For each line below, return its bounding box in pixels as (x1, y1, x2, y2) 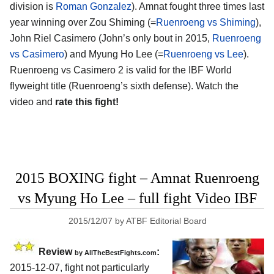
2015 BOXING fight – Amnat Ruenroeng (15, 170, 259, 187)
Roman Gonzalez (56, 1, 131, 12)
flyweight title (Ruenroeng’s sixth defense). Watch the (10, 81, 239, 92)
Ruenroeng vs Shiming (156, 17, 256, 28)
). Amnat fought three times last (131, 1, 264, 12)
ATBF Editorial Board (126, 216, 207, 226)
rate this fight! (55, 97, 119, 108)
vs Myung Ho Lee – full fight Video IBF (17, 190, 257, 207)
